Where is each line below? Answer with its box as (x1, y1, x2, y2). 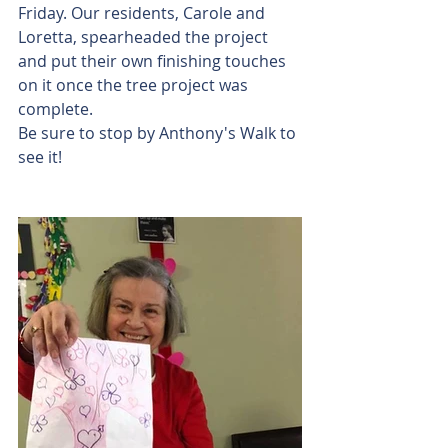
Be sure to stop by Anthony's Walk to (18, 122, 300, 144)
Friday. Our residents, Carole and (18, 2, 269, 24)
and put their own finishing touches (18, 50, 290, 72)
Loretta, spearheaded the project (18, 26, 272, 48)
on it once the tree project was (18, 74, 252, 96)
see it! (18, 146, 62, 168)
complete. (18, 98, 93, 120)
